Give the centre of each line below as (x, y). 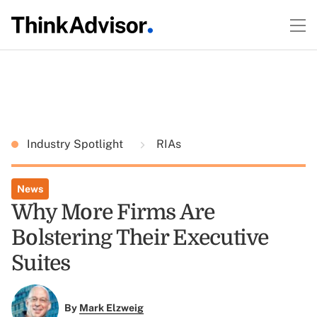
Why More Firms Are (113, 212)
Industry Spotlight (76, 144)
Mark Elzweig (111, 308)
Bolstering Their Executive (140, 238)
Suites (41, 263)
